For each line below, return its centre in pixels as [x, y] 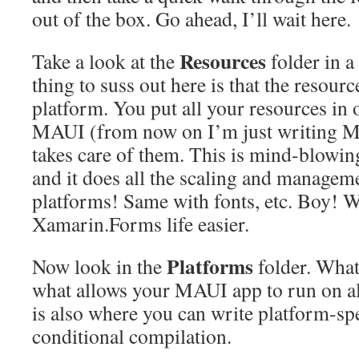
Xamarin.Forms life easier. [141, 223]
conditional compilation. [132, 335]
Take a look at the [106, 61]
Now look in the [99, 266]
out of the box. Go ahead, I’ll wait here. [192, 18]
